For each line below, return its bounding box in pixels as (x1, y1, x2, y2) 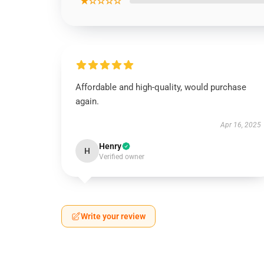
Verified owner (99, 153, 144, 161)
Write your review (81, 212, 146, 221)
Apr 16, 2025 (220, 121, 261, 129)
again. (75, 96, 99, 107)
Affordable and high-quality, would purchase (75, 82, 246, 93)
